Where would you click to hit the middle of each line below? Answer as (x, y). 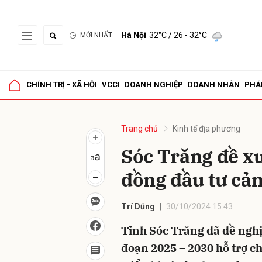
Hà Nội (134, 35)
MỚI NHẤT (96, 35)
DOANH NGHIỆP (154, 85)
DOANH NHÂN (214, 85)
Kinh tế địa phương (206, 129)
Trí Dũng (138, 206)
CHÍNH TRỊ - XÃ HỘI (62, 85)
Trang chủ (139, 129)
